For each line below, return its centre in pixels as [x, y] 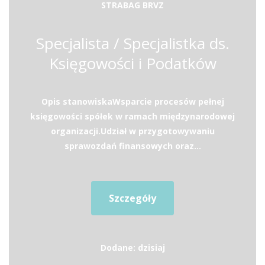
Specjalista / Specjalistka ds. [132, 43]
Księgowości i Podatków [132, 63]
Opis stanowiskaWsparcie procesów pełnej [132, 101]
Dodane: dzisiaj [132, 248]
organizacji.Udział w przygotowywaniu [132, 131]
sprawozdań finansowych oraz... [132, 146]
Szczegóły [132, 198]
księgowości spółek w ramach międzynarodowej [132, 116]
